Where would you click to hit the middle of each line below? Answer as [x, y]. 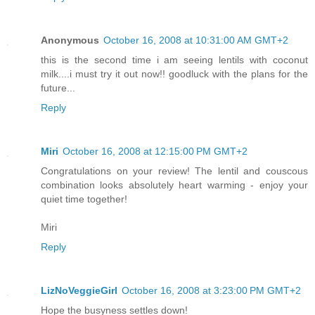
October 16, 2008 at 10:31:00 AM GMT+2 [196, 40]
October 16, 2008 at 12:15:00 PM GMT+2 [155, 151]
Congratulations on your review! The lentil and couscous [174, 171]
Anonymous [70, 40]
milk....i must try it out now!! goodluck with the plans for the [174, 73]
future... [58, 88]
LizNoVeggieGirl [79, 290]
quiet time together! [84, 199]
